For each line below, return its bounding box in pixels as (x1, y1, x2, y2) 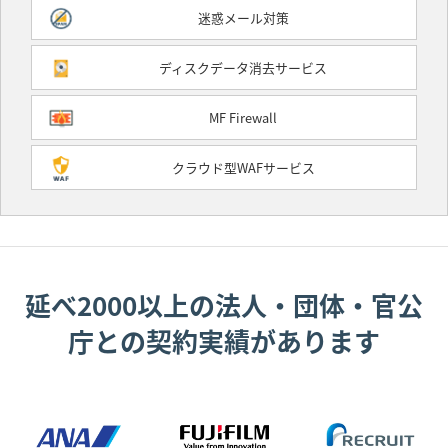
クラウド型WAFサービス (171, 157, 315, 177)
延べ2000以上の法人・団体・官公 (25, 285, 423, 323)
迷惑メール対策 (197, 7, 289, 27)
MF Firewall (209, 107, 277, 127)
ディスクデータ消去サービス (159, 57, 327, 77)
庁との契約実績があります (68, 321, 380, 359)
